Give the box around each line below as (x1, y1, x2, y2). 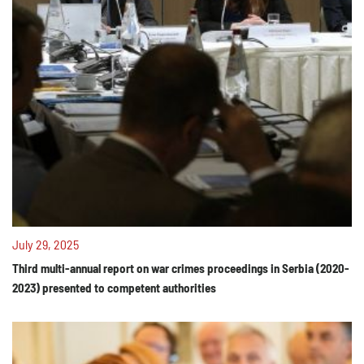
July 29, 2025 (12, 236, 79, 252)
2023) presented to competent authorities (12, 280, 216, 295)
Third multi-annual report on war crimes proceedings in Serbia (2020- (12, 261, 349, 275)
